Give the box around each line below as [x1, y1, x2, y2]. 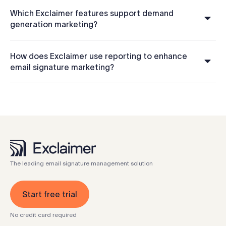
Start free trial [22, 189, 77, 199]
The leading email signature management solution [10, 159, 153, 166]
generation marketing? [10, 20, 97, 29]
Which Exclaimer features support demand [10, 9, 174, 18]
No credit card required [10, 211, 77, 218]
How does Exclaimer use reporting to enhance [10, 51, 187, 61]
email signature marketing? [10, 63, 114, 72]
